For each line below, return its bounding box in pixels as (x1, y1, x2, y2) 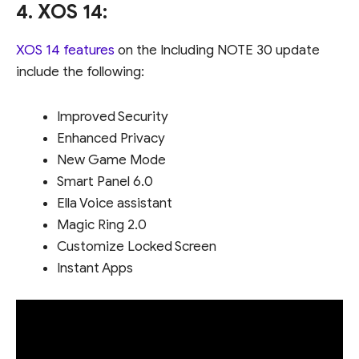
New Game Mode (57, 151, 166, 169)
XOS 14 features (16, 42, 115, 59)
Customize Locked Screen (57, 238, 216, 256)
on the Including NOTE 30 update (115, 42, 320, 59)
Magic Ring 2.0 (57, 216, 147, 234)
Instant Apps (57, 260, 133, 277)
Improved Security (57, 108, 168, 126)
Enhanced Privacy (57, 130, 165, 147)
